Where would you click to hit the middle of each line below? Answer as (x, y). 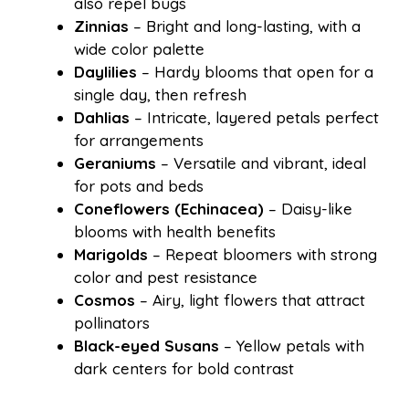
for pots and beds (139, 185)
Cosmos (105, 299)
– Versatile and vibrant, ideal (261, 163)
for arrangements (139, 140)
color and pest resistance (166, 277)
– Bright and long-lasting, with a (245, 26)
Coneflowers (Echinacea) (169, 208)
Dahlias (102, 117)
